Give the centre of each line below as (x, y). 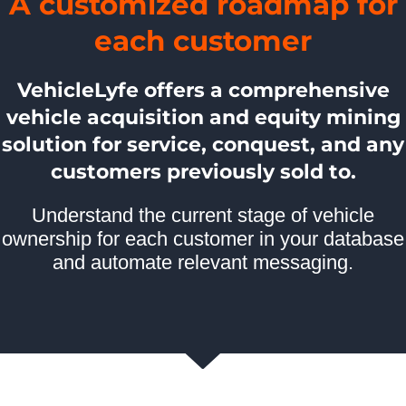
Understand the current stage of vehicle (203, 215)
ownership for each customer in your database (203, 238)
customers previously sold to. (203, 171)
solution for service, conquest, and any (203, 144)
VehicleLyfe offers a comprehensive (203, 90)
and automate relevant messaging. (203, 262)
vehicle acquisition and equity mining (203, 117)
